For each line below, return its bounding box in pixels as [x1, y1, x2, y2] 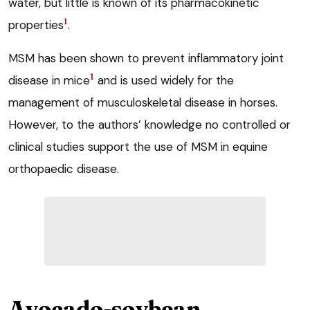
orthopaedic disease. [8, 161, 119, 176]
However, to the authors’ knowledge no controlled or [8, 116, 291, 132]
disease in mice [8, 72, 90, 88]
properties [8, 17, 64, 33]
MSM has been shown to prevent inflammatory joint [8, 50, 284, 66]
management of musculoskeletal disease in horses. [8, 94, 277, 110]
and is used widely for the [94, 72, 234, 88]
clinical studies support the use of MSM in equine [8, 138, 268, 154]
